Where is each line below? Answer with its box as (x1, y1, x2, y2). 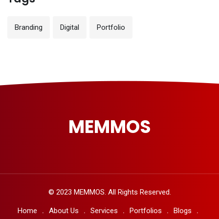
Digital (60, 23, 79, 32)
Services (90, 206, 118, 215)
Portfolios (130, 206, 162, 215)
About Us (49, 206, 79, 215)
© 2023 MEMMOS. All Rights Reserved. (48, 188, 171, 197)
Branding (15, 23, 43, 32)
